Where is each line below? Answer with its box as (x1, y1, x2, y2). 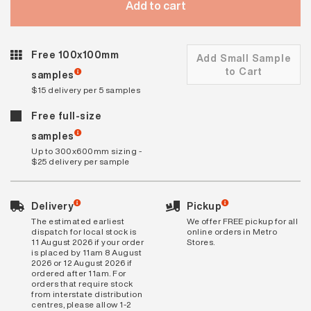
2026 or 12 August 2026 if (31, 256, 133, 269)
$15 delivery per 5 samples (31, 83, 140, 96)
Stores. (187, 235, 215, 248)
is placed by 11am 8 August (31, 246, 142, 258)
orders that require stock (31, 277, 133, 289)
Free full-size (31, 108, 101, 123)
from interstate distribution (31, 287, 142, 300)
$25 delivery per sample (31, 155, 130, 167)
